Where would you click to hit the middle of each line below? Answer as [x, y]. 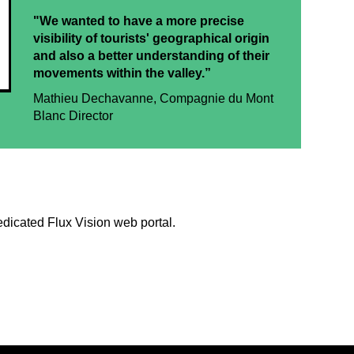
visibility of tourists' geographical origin [152, 38]
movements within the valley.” [122, 73]
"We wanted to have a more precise [139, 21]
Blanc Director [73, 115]
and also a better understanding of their [152, 55]
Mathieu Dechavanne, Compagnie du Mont [154, 98]
